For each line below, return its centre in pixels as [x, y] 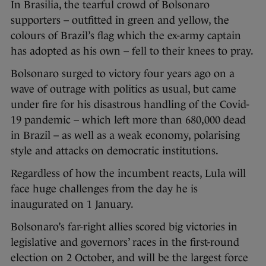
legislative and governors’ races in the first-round [125, 242]
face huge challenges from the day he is [104, 189]
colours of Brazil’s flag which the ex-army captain [126, 35]
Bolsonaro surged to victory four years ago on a [123, 73]
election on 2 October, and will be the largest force [129, 257]
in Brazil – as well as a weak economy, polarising [125, 135]
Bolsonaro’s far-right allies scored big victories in [124, 227]
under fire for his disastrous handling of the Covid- [130, 104]
